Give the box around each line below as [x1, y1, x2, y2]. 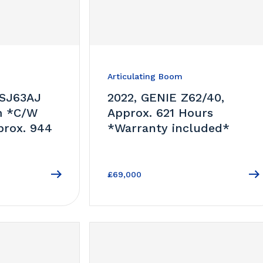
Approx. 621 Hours [107, 105, 214, 120]
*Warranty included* [107, 120, 230, 135]
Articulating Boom [107, 71, 183, 81]
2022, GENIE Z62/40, [107, 90, 225, 104]
